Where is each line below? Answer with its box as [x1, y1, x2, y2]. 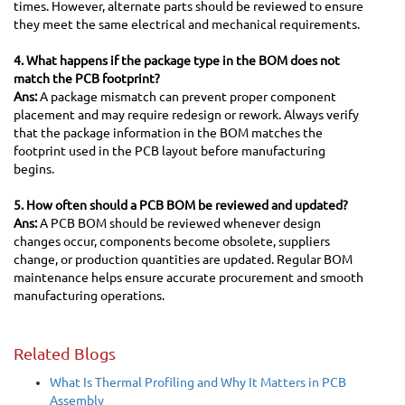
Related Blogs [14, 344, 116, 363]
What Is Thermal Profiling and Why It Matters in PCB [50, 374, 346, 390]
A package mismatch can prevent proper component [40, 89, 336, 104]
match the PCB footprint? [14, 71, 160, 86]
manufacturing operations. [14, 287, 165, 303]
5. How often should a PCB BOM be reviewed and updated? [14, 197, 348, 212]
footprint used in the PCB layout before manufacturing [14, 143, 325, 158]
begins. [14, 161, 54, 176]
